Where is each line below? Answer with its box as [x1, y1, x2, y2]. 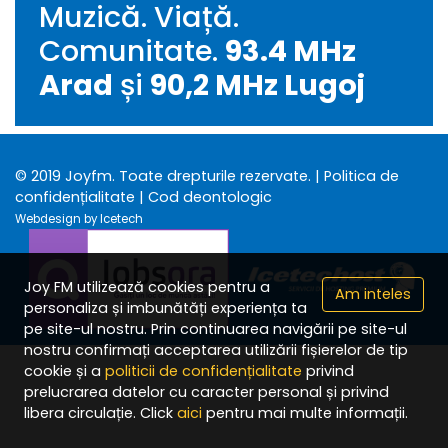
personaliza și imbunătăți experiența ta [24, 298, 307, 318]
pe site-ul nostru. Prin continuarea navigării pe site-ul [24, 319, 407, 339]
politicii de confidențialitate [105, 361, 302, 381]
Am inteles [335, 284, 411, 304]
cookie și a [24, 361, 105, 381]
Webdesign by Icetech [15, 210, 143, 227]
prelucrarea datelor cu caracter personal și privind [24, 382, 389, 402]
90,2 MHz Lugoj [150, 64, 365, 105]
